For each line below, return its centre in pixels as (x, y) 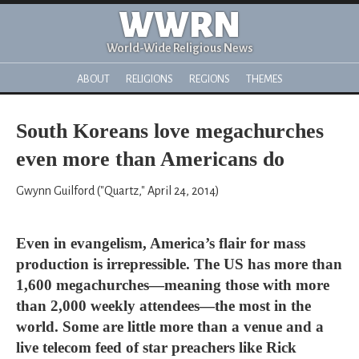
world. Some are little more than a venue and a (170, 327)
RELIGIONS (149, 79)
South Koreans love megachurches (170, 131)
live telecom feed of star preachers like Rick (156, 347)
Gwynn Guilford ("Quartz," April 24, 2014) (118, 191)
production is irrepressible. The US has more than (179, 264)
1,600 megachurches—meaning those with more (173, 285)
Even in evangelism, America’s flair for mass (161, 243)
